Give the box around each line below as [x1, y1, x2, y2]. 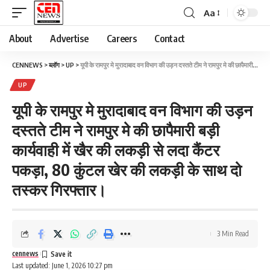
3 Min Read [217, 229, 249, 238]
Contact [154, 33, 186, 45]
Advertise [50, 33, 89, 45]
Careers [106, 33, 137, 45]
